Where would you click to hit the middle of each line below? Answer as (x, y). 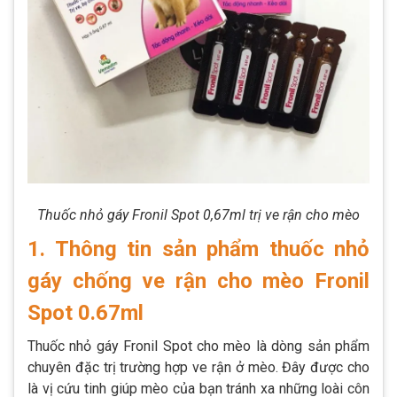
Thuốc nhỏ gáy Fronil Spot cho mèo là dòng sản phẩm (198, 346)
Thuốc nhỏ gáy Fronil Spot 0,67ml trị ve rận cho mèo (198, 214)
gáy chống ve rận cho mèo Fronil (198, 280)
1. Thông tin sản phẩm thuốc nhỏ (198, 249)
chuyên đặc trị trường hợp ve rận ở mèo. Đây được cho (198, 367)
